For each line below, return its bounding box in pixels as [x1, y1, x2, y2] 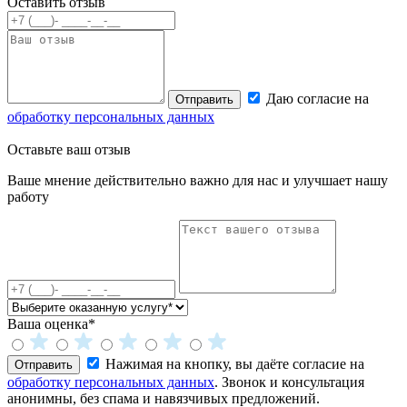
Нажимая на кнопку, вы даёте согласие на [105, 355, 364, 372]
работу [7, 188, 49, 204]
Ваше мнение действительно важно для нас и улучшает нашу [7, 172, 388, 188]
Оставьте [7, 141, 63, 157]
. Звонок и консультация [214, 373, 364, 390]
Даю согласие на [266, 90, 369, 106]
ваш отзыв [63, 141, 131, 157]
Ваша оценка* [7, 315, 95, 332]
